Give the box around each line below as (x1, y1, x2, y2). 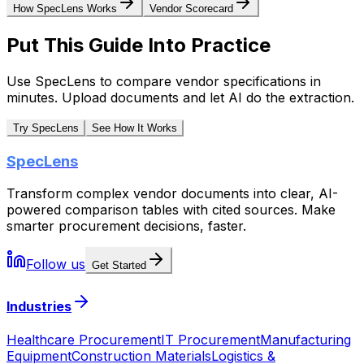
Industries (6, 297, 71, 314)
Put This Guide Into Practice (6, 32, 271, 57)
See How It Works (92, 121, 177, 134)
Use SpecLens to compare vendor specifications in (6, 72, 321, 89)
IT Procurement (161, 331, 260, 348)
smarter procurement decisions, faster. (6, 218, 246, 235)
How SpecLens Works (13, 2, 117, 15)
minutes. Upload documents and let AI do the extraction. (6, 89, 354, 106)
